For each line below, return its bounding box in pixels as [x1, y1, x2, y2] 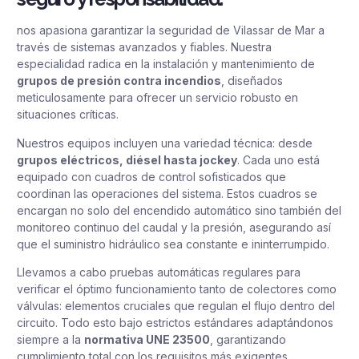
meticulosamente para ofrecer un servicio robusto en [17, 91, 298, 105]
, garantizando [210, 333, 286, 347]
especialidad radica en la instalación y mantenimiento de [17, 57, 315, 71]
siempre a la [17, 333, 84, 347]
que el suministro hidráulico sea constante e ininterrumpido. [17, 236, 329, 251]
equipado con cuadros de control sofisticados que [17, 169, 286, 184]
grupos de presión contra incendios [17, 74, 221, 88]
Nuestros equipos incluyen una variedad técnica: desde [17, 135, 313, 150]
